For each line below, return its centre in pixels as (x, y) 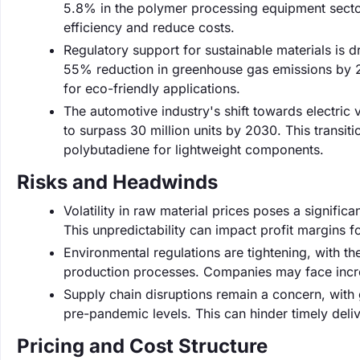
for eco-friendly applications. (152, 88)
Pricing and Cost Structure (142, 346)
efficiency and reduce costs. (149, 27)
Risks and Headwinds (117, 182)
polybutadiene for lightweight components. (194, 149)
